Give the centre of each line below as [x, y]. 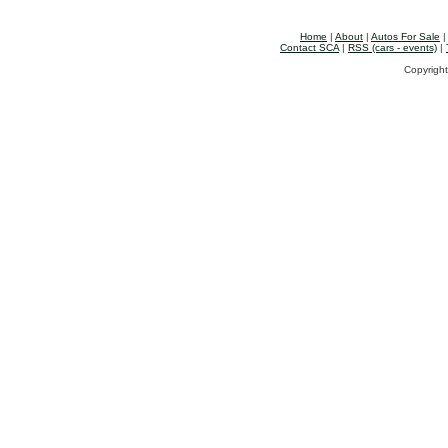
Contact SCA [309, 47]
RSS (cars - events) [392, 47]
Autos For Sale [405, 36]
